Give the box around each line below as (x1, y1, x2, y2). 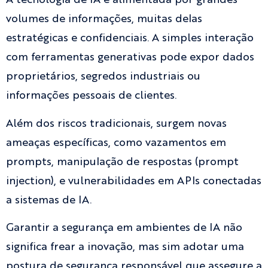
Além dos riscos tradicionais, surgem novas (6, 118, 227, 129)
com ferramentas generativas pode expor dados (6, 52, 254, 63)
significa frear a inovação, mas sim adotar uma (6, 242, 244, 253)
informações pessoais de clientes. (6, 90, 176, 102)
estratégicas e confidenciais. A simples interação (6, 33, 254, 44)
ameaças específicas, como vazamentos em (6, 137, 226, 148)
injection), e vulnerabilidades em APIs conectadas (6, 175, 261, 187)
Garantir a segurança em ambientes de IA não (6, 223, 242, 234)
